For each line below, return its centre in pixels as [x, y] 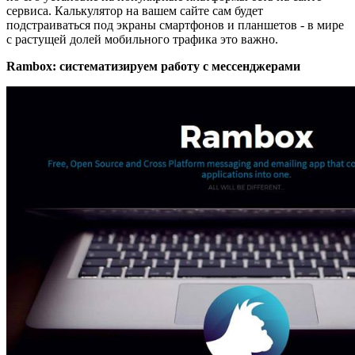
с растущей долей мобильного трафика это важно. [142, 40]
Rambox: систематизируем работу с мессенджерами [153, 67]
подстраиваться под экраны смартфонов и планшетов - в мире [175, 25]
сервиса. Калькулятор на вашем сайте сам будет [135, 11]
